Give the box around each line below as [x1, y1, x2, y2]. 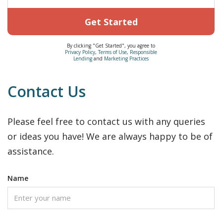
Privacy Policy [65, 49, 95, 55]
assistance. [7, 145, 54, 157]
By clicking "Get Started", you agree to [67, 42, 155, 49]
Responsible [130, 49, 157, 55]
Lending [73, 55, 92, 62]
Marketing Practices [104, 55, 149, 62]
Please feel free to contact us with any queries [7, 115, 205, 127]
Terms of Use [98, 49, 127, 55]
